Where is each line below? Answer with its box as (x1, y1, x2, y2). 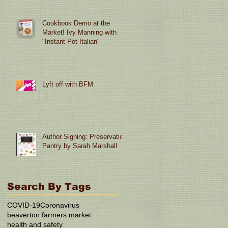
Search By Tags (7, 181, 91, 192)
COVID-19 (7, 201, 40, 209)
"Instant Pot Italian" (42, 37, 100, 45)
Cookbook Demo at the (42, 19, 110, 27)
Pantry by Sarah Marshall (42, 141, 117, 150)
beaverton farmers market (7, 210, 91, 219)
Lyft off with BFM (42, 80, 93, 88)
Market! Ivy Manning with (42, 28, 117, 36)
